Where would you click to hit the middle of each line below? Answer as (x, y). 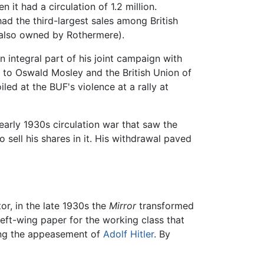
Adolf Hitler (128, 234)
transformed (165, 205)
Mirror (123, 205)
